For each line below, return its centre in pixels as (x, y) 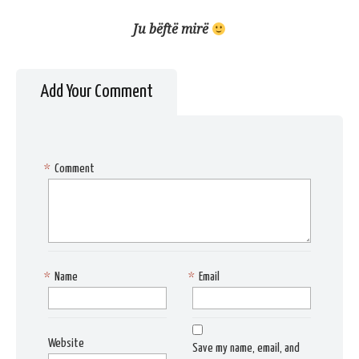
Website (66, 344)
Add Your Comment (97, 92)
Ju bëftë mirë (172, 30)
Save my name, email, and (246, 349)
